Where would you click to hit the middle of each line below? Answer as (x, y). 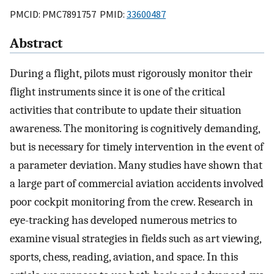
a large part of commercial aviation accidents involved (137, 184)
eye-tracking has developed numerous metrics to (123, 220)
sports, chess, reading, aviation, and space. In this (124, 257)
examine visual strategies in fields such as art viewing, (135, 239)
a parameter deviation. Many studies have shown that (136, 165)
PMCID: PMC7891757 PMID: (68, 14)
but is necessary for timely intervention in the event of (137, 147)
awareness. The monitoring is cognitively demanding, (135, 129)
